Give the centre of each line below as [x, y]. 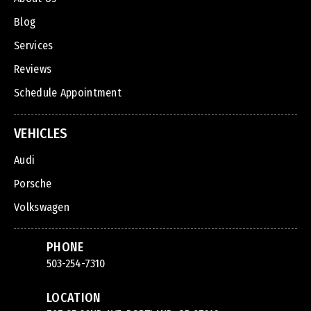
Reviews [33, 69]
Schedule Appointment [68, 93]
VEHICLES [41, 134]
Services [34, 46]
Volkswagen [42, 208]
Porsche [33, 184]
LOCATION [74, 298]
